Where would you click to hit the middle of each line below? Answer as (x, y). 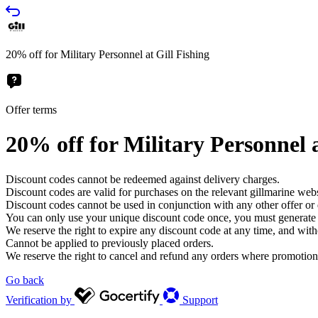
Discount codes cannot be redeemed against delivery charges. (143, 179)
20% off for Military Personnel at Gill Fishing (108, 54)
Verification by (39, 300)
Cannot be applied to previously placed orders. (110, 243)
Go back (25, 280)
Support (200, 300)
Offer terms (31, 110)
